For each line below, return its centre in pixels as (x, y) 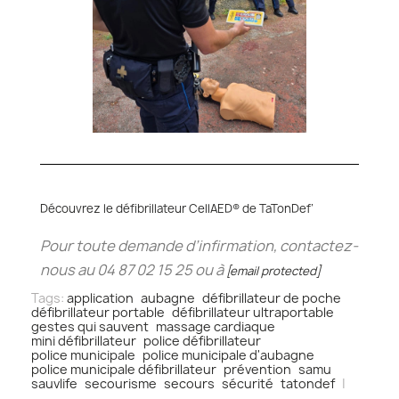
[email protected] (273, 271)
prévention (257, 370)
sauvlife (54, 384)
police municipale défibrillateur (124, 370)
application (100, 298)
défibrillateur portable (98, 313)
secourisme (121, 384)
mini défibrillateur (84, 341)
